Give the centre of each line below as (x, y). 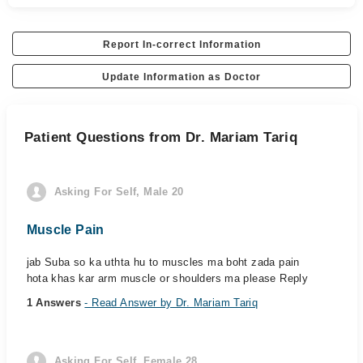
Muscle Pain (65, 230)
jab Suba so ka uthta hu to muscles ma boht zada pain (163, 262)
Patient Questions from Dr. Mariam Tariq (161, 137)
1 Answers (56, 303)
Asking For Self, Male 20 (119, 192)
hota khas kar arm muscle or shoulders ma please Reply (167, 278)
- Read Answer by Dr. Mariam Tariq (171, 303)
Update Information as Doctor (181, 77)
